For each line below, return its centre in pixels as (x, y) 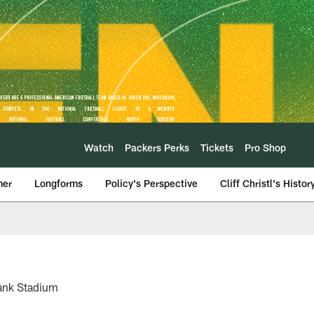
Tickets (217, 147)
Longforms (59, 183)
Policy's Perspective (151, 183)
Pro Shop (265, 147)
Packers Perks (157, 147)
